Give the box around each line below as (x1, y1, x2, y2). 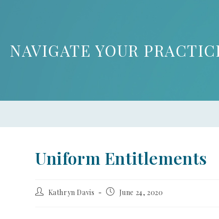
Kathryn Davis (48, 188, 95, 197)
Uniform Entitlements (35, 147, 207, 169)
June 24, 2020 (119, 188, 163, 197)
